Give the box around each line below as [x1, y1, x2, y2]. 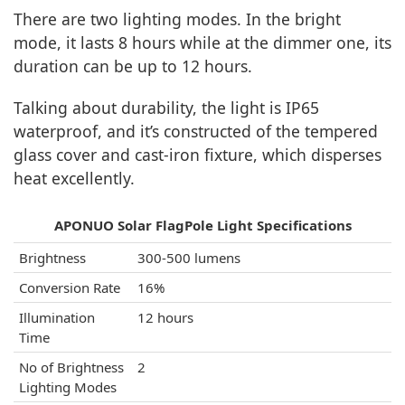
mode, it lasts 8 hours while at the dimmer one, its [14, 32, 391, 53]
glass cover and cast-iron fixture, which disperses [14, 144, 381, 165]
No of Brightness [19, 358, 124, 376]
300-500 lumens [137, 249, 240, 267]
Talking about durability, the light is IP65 [14, 97, 319, 118]
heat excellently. [14, 167, 135, 189]
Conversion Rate [19, 278, 120, 297]
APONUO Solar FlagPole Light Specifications [53, 216, 352, 234]
